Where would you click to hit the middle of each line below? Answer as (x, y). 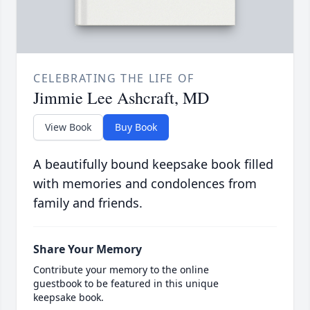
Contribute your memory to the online (121, 269)
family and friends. (88, 202)
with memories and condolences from (145, 183)
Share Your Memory (88, 249)
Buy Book (136, 127)
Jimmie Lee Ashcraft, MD (121, 97)
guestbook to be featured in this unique (126, 283)
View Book (68, 127)
